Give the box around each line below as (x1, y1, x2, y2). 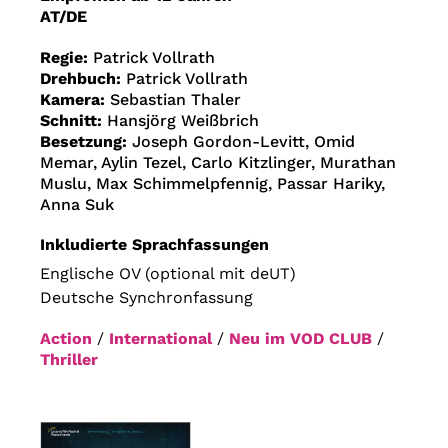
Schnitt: (40, 111, 107, 131)
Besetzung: (40, 132, 132, 152)
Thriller (40, 350, 98, 370)
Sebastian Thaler (110, 90, 241, 110)
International (109, 329, 212, 349)
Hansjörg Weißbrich (107, 111, 259, 131)
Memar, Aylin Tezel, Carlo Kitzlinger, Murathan (40, 153, 396, 173)
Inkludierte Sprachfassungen (40, 235, 269, 255)
